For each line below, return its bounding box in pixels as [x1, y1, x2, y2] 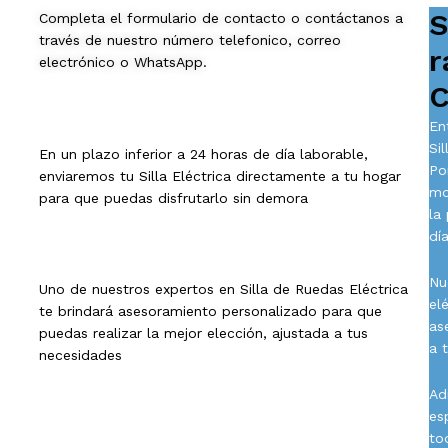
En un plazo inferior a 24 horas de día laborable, [38, 145, 368, 162]
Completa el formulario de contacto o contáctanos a [38, 10, 403, 27]
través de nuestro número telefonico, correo [38, 32, 341, 49]
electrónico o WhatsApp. [38, 54, 207, 71]
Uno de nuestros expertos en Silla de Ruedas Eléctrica [38, 281, 408, 298]
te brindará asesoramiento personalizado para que [38, 303, 382, 320]
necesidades [38, 347, 122, 364]
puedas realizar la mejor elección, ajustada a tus [38, 325, 368, 342]
